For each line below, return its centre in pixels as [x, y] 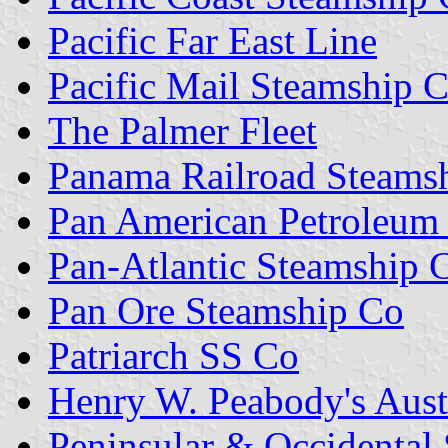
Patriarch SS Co [173, 355]
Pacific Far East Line [212, 40]
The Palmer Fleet [182, 130]
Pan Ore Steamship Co [226, 310]
